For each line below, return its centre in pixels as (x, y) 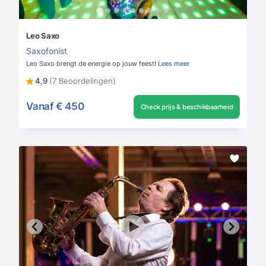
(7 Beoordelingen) (83, 80)
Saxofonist (47, 50)
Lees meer (174, 63)
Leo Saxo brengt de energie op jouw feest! (91, 63)
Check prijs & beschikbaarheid (187, 107)
